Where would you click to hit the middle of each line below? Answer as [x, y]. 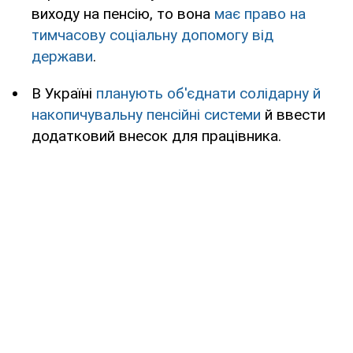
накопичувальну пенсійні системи [146, 115]
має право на [260, 14]
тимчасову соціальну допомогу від [152, 35]
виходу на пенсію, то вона [123, 14]
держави [62, 57]
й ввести [293, 115]
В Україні [64, 94]
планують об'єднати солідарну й [208, 94]
